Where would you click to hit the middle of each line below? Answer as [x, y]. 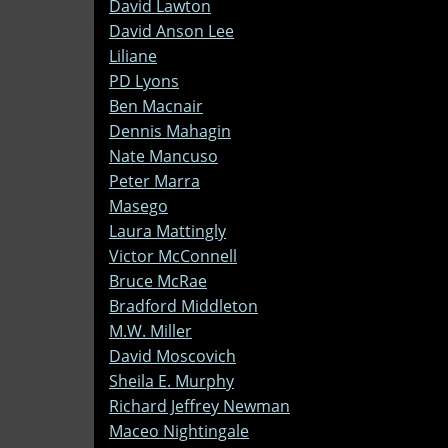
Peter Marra [154, 180]
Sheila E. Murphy [171, 380]
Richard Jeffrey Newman [199, 405]
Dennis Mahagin [170, 130]
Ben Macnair [156, 105]
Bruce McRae [158, 280]
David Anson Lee [171, 30]
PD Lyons [144, 80]
